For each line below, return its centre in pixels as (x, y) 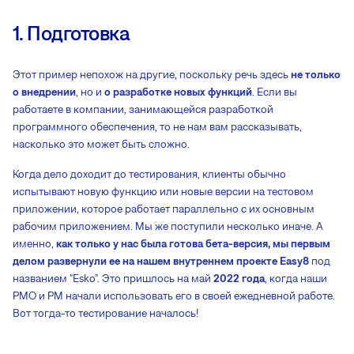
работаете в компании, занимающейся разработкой (143, 109)
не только (316, 75)
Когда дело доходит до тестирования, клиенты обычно (149, 174)
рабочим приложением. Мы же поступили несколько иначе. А (168, 226)
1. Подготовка (72, 33)
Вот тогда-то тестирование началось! (105, 313)
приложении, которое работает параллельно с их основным (164, 209)
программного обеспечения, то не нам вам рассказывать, (157, 127)
